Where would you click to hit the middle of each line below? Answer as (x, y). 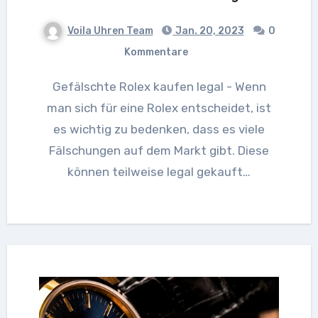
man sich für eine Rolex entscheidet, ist (159, 108)
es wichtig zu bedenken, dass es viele (159, 129)
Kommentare (156, 52)
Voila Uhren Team (110, 31)
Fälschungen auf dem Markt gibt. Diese (159, 150)
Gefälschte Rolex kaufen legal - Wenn (56, 86)
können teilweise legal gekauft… (159, 171)
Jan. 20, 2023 (208, 31)
